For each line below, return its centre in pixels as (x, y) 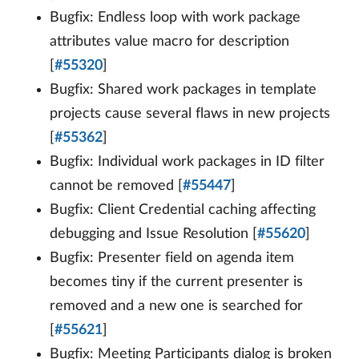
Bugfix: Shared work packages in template (183, 90)
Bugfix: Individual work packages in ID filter (187, 162)
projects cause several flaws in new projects (190, 114)
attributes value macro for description (169, 42)
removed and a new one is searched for (176, 307)
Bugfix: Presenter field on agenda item (172, 258)
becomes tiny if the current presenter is (176, 282)
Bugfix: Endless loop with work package (175, 18)
